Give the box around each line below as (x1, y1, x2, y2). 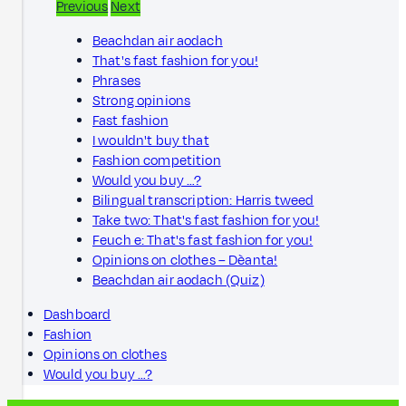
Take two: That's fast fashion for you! (92, 210, 320, 230)
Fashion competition (92, 150, 221, 170)
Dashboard (43, 304, 111, 324)
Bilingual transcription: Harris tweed (92, 190, 314, 210)
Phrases (92, 71, 141, 91)
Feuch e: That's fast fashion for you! (92, 230, 314, 250)
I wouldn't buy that (92, 130, 209, 150)
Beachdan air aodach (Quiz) (92, 270, 265, 290)
